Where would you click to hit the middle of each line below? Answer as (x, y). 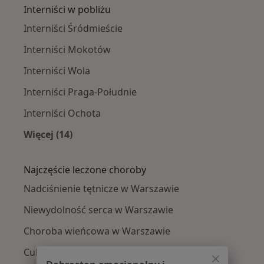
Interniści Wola (57, 70)
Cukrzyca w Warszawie (74, 252)
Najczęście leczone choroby (85, 169)
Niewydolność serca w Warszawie (98, 209)
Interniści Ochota (62, 113)
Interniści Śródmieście (73, 28)
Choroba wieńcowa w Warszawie (97, 231)
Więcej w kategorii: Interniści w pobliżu (140, 148)
